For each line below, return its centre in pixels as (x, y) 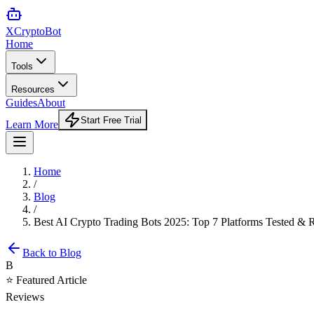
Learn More (32, 124)
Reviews (25, 297)
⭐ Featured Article (46, 280)
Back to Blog (52, 253)
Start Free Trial (111, 120)
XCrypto (25, 31)
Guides (21, 103)
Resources (33, 89)
